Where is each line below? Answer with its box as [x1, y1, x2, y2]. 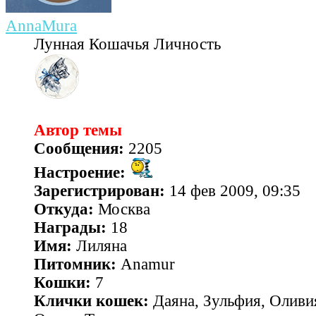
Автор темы [34, 121, 122, 140]
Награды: [34, 219, 107, 237]
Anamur [116, 255, 175, 274]
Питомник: [34, 255, 116, 274]
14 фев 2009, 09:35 [165, 182, 300, 200]
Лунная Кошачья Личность [34, 35, 221, 54]
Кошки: [34, 274, 91, 292]
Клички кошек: [34, 292, 149, 310]
